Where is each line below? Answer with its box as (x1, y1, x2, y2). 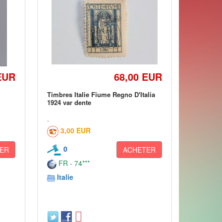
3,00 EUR (60, 125, 91, 135)
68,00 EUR (113, 69, 162, 84)
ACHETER (122, 145, 156, 155)
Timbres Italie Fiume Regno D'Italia (47, 90, 156, 99)
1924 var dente (47, 98, 92, 107)
